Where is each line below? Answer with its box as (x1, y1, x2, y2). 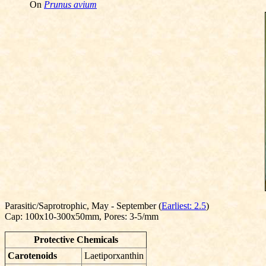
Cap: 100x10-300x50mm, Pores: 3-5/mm (5, 211, 159, 221)
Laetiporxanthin (84, 251, 144, 261)
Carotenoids (8, 251, 57, 261)
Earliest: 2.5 (161, 201, 206, 211)
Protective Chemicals (33, 235, 118, 245)
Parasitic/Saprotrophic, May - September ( (5, 201, 161, 211)
